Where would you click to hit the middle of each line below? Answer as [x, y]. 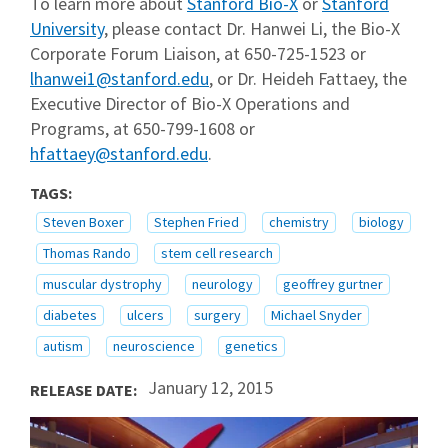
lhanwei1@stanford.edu [119, 79]
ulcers [145, 315]
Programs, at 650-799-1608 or [142, 129]
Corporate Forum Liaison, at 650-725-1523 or [198, 54]
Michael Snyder [316, 315]
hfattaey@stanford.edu [119, 154]
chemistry [299, 222]
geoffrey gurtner [333, 284]
